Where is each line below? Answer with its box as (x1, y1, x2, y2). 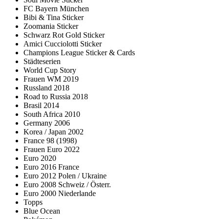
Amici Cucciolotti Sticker (23, 40, 102, 48)
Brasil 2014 (23, 101, 59, 110)
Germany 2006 (23, 119, 70, 128)
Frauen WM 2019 (23, 75, 79, 84)
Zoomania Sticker (23, 22, 78, 31)
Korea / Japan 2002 (23, 128, 84, 136)
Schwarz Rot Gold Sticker (23, 31, 105, 40)
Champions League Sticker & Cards (23, 48, 135, 57)
